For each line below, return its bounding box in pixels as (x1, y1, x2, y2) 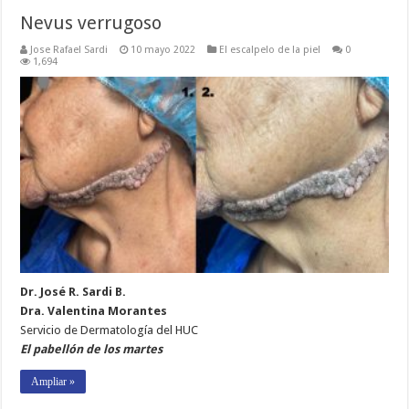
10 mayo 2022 (131, 44, 196, 57)
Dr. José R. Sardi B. (20, 285, 127, 299)
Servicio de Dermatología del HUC (20, 323, 199, 338)
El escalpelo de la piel (219, 44, 321, 57)
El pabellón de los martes (20, 342, 163, 357)
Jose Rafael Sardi (30, 44, 109, 57)
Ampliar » (31, 375, 76, 389)
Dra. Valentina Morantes (20, 304, 168, 319)
